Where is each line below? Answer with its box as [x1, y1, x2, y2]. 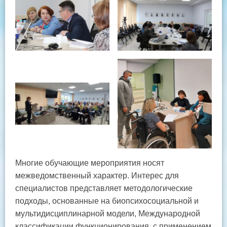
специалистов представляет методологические [15, 184, 193, 193]
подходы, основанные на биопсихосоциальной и [15, 197, 199, 206]
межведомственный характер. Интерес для [15, 171, 179, 180]
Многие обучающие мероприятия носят [15, 159, 164, 168]
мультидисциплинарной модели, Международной [15, 209, 200, 218]
